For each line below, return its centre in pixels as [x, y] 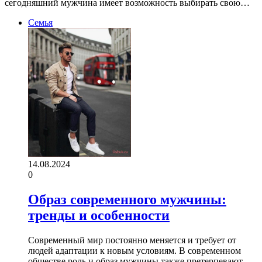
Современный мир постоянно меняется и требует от [132, 240]
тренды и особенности [99, 215]
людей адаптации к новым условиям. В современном [135, 250]
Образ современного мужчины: [127, 199]
